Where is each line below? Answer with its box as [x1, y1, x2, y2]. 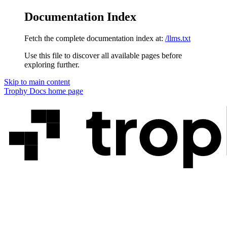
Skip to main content [4, 77, 70, 86]
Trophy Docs [4, 86, 46, 95]
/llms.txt [165, 33, 191, 43]
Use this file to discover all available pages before [24, 51, 182, 60]
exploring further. [24, 60, 80, 69]
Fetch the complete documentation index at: [24, 33, 163, 43]
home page [46, 86, 83, 95]
